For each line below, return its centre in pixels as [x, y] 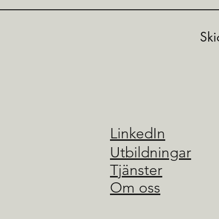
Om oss [135, 187]
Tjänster [136, 170]
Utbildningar [151, 152]
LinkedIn [138, 133]
